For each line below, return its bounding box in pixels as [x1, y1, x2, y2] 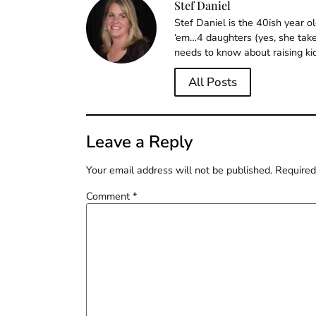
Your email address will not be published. [86, 163, 272, 178]
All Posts [188, 74, 237, 91]
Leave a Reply [86, 130, 193, 154]
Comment [86, 189, 133, 204]
